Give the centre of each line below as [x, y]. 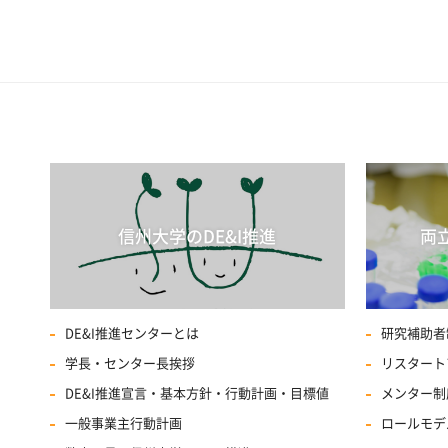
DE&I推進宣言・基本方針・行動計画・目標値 [197, 393]
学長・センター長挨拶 [130, 363]
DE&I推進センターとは [132, 333]
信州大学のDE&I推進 [197, 236]
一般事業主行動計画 [123, 423]
